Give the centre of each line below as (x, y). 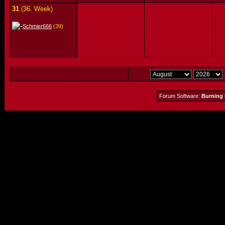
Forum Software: (180, 96)
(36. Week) (36, 9)
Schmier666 (37, 26)
